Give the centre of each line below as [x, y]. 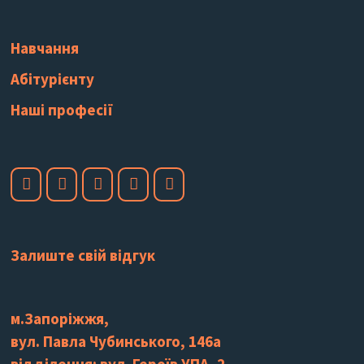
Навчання [45, 48]
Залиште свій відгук [83, 255]
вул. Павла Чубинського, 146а [116, 341]
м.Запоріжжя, [60, 318]
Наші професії [62, 110]
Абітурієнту [53, 79]
